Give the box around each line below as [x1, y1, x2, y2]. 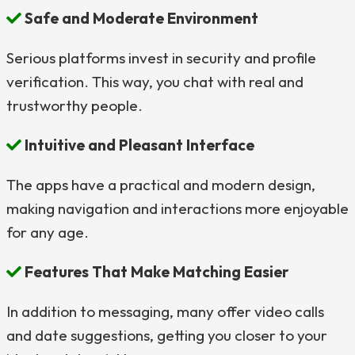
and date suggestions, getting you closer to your [6, 326, 327, 345]
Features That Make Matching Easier [21, 262, 288, 281]
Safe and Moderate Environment [21, 9, 258, 28]
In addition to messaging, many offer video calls [6, 302, 324, 321]
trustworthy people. [6, 96, 143, 115]
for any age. [6, 223, 89, 242]
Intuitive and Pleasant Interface [21, 136, 254, 155]
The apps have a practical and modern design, [6, 175, 315, 194]
